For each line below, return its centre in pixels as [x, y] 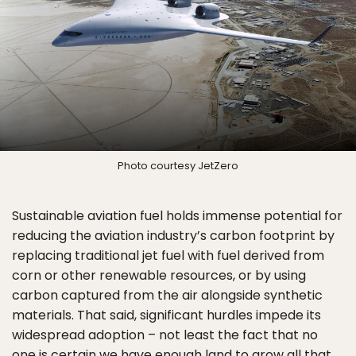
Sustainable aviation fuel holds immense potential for [177, 216]
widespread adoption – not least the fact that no [165, 335]
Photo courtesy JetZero [178, 166]
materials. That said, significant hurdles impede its [166, 315]
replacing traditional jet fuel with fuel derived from [168, 256]
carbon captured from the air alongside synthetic [167, 296]
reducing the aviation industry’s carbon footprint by [173, 236]
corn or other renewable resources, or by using [159, 276]
